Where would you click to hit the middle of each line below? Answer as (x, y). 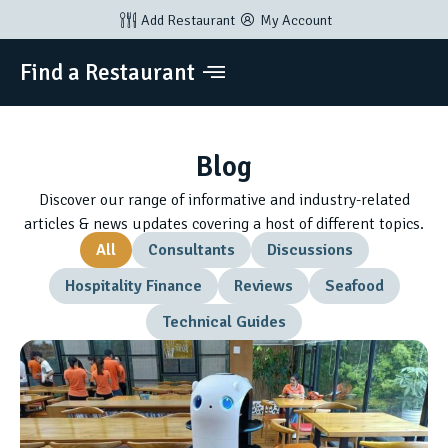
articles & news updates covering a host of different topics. (224, 224)
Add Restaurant (188, 20)
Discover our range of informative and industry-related (224, 200)
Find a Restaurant (107, 72)
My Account (296, 20)
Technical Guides (224, 322)
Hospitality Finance (133, 286)
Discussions (309, 250)
